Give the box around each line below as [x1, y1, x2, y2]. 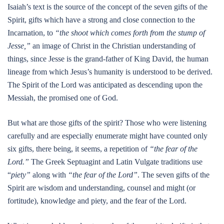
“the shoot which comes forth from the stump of [55, 28, 205, 37]
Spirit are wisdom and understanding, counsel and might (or [7, 183, 195, 192]
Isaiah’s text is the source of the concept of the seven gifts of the [7, 2, 207, 11]
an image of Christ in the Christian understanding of [30, 41, 195, 50]
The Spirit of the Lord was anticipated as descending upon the [7, 80, 202, 89]
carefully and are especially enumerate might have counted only [7, 131, 207, 140]
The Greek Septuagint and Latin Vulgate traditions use [31, 157, 202, 166]
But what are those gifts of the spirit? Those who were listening [7, 118, 206, 127]
